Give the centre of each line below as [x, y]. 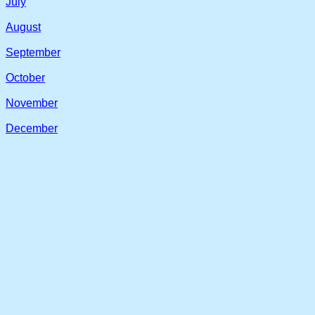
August [23, 27]
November [32, 103]
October [25, 78]
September [33, 52]
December [32, 128]
